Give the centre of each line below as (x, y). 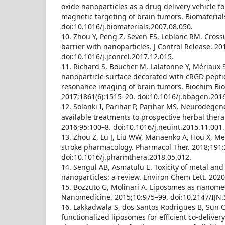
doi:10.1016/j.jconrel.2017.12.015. (118, 57)
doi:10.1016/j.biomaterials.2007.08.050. (127, 26)
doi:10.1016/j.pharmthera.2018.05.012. (126, 157)
